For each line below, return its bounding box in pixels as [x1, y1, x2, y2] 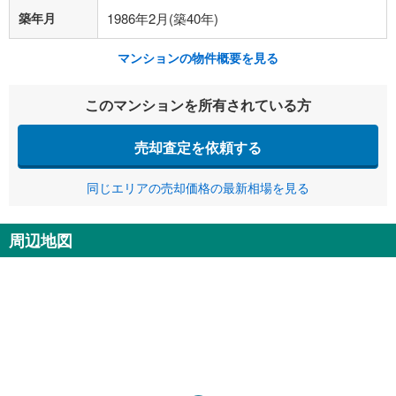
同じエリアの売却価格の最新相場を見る [87, 179, 309, 196]
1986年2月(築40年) [107, 9, 218, 27]
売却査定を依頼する [134, 136, 262, 157]
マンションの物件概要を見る [118, 49, 278, 66]
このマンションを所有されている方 [85, 95, 311, 115]
